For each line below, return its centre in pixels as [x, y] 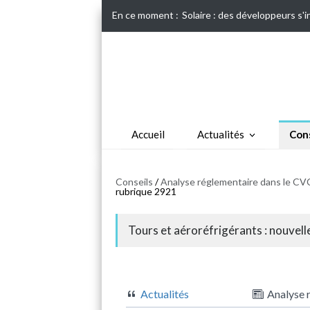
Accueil [148, 134]
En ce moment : [145, 15]
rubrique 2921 [146, 191]
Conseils [134, 181]
